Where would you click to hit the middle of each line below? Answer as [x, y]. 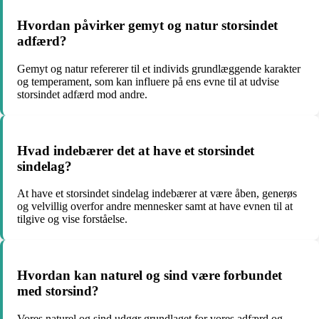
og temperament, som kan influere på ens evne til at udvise [148, 81]
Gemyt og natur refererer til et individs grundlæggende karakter [159, 68]
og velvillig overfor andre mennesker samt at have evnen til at [155, 206]
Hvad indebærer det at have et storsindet [136, 150]
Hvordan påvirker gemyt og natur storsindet [147, 26]
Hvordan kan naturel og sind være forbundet [150, 275]
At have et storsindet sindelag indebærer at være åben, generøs [157, 194]
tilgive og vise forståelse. [72, 219]
